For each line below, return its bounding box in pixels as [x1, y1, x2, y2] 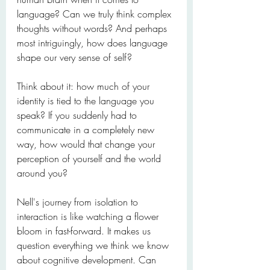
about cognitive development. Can [17, 253, 159, 266]
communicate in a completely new [17, 123, 157, 136]
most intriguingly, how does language [17, 36, 171, 49]
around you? [17, 166, 67, 180]
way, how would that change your [17, 137, 158, 151]
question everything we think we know [17, 239, 172, 252]
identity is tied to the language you [17, 94, 157, 107]
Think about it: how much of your [17, 80, 152, 93]
